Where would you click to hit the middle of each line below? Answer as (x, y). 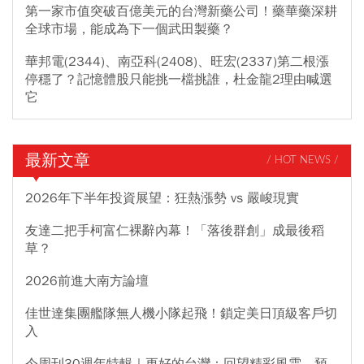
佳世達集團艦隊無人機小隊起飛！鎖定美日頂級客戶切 (181, 313)
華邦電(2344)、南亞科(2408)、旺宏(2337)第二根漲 (177, 61)
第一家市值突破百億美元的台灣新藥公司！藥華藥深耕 (181, 11)
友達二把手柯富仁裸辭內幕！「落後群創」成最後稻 (175, 230)
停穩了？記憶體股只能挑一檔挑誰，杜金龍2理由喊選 (179, 79)
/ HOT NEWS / (303, 161)
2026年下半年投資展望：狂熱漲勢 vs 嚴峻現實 (162, 198)
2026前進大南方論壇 (87, 281)
